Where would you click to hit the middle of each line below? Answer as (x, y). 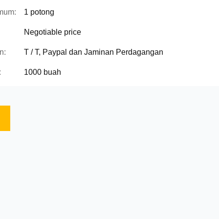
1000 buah (43, 72)
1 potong (39, 12)
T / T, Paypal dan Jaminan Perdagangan (94, 52)
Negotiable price (53, 32)
